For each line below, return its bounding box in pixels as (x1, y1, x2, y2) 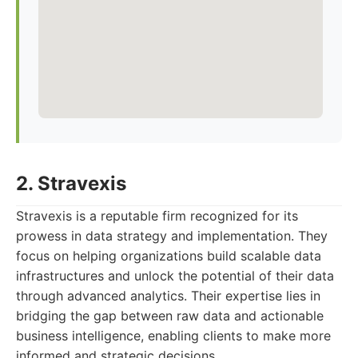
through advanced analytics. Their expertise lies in (16, 288, 320, 304)
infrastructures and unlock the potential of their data (16, 268, 334, 284)
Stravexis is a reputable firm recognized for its (16, 208, 298, 224)
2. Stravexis (16, 172, 126, 195)
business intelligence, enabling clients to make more (16, 328, 331, 344)
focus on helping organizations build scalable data (16, 248, 321, 264)
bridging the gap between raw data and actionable (16, 308, 324, 324)
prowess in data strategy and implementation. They (16, 228, 328, 244)
